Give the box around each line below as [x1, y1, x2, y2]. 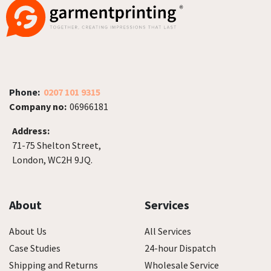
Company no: [9, 100, 67, 113]
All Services [145, 225, 191, 237]
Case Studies [9, 242, 60, 254]
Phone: [9, 86, 40, 98]
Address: [12, 125, 50, 137]
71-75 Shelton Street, [12, 139, 101, 151]
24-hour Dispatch [145, 242, 216, 254]
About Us [9, 225, 47, 237]
